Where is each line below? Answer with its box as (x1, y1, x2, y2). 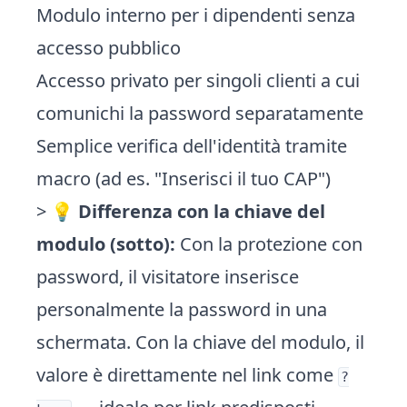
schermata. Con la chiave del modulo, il (36, 330, 364, 354)
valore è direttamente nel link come (36, 362, 338, 387)
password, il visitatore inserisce (36, 264, 299, 289)
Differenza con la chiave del (78, 199, 325, 223)
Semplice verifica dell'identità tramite (36, 134, 347, 158)
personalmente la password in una (36, 297, 327, 322)
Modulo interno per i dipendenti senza (36, 3, 355, 27)
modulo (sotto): (36, 232, 175, 256)
